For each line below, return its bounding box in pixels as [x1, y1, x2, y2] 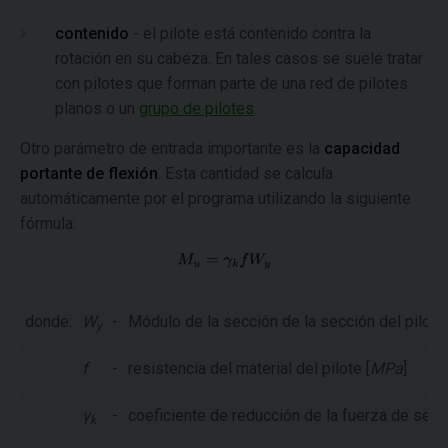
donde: [25, 312, 72, 332]
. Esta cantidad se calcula [158, 164, 333, 184]
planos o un [55, 99, 139, 119]
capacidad [324, 139, 400, 159]
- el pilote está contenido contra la [129, 24, 371, 44]
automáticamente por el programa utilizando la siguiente [20, 189, 411, 209]
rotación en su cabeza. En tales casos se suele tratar [55, 49, 423, 69]
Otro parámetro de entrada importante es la [20, 139, 324, 159]
